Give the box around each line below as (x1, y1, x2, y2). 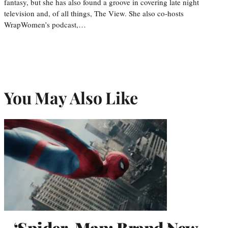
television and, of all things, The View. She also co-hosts (4, 8, 184, 18)
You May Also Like (4, 86, 138, 108)
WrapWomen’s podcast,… (4, 19, 86, 30)
